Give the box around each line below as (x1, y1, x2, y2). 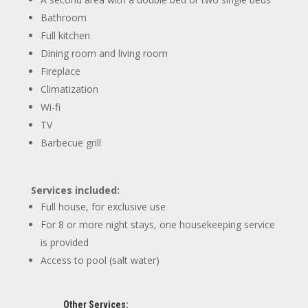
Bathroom (40, 11, 87, 24)
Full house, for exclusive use (40, 200, 166, 213)
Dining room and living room (40, 47, 168, 60)
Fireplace (40, 65, 80, 78)
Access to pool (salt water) (40, 254, 159, 267)
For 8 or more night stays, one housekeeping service (40, 218, 275, 231)
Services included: (30, 184, 120, 197)
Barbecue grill (40, 136, 101, 149)
